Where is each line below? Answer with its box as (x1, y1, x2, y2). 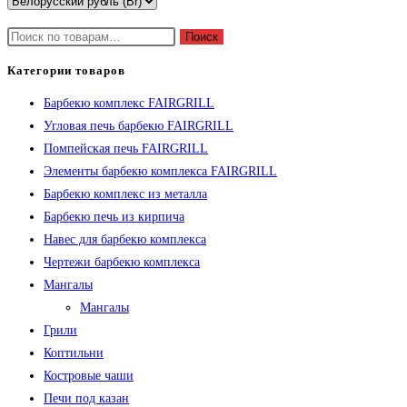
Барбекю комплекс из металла (44, 186, 207, 201)
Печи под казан (44, 391, 129, 405)
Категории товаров (7, 63, 125, 77)
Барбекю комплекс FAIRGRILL (44, 95, 214, 110)
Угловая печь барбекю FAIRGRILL (44, 118, 233, 133)
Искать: (7, 30, 48, 45)
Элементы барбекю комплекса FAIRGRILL (44, 164, 277, 178)
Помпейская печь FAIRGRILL (44, 141, 208, 155)
